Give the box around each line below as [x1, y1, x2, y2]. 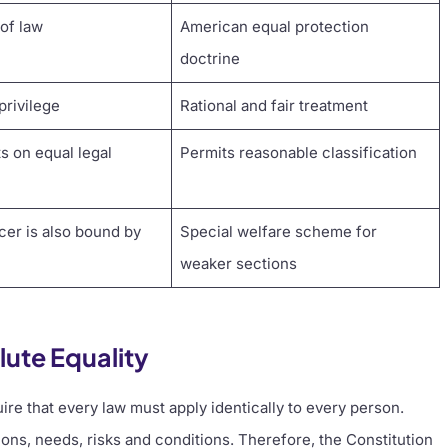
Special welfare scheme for [179, 221, 377, 241]
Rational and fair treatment [179, 95, 368, 115]
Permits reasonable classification [179, 142, 417, 162]
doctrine [179, 48, 240, 68]
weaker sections [179, 253, 297, 273]
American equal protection [179, 16, 369, 36]
